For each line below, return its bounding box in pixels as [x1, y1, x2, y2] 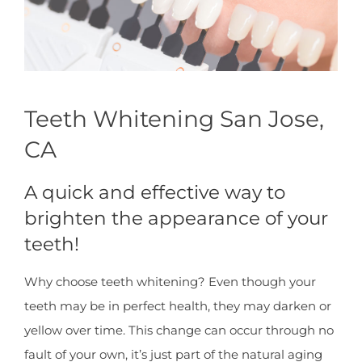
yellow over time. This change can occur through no [24, 322, 334, 338]
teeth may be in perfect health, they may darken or [24, 297, 331, 314]
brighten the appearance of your [24, 206, 328, 230]
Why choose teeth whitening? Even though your [24, 273, 316, 289]
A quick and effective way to [24, 180, 285, 204]
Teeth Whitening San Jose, [24, 104, 324, 133]
